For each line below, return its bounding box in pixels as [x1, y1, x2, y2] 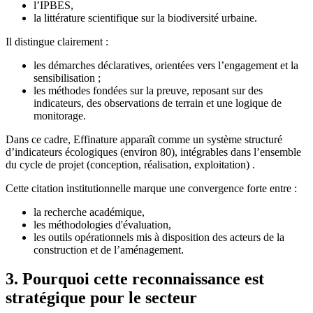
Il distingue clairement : [6, 35, 108, 48]
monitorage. [34, 109, 86, 122]
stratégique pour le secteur [6, 289, 197, 307]
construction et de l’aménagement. [34, 243, 184, 256]
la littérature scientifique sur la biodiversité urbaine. [34, 11, 257, 24]
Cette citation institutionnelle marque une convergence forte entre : [6, 182, 297, 194]
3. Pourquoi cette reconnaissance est [6, 270, 264, 289]
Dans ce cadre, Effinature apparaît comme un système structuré [6, 133, 282, 145]
